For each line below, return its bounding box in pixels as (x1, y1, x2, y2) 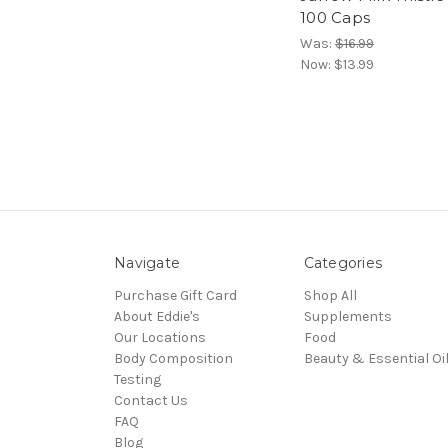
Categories (303, 254, 382, 273)
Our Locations (114, 329, 206, 347)
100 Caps (300, 8, 370, 28)
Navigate (114, 254, 180, 273)
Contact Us (114, 392, 188, 410)
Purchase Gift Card (114, 287, 237, 305)
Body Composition (114, 350, 233, 368)
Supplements (303, 308, 392, 326)
